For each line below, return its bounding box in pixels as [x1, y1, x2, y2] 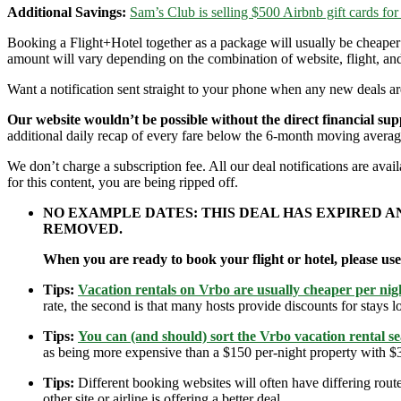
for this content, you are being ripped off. [7, 175, 238, 191]
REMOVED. [43, 221, 123, 237]
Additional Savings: [7, 4, 126, 21]
